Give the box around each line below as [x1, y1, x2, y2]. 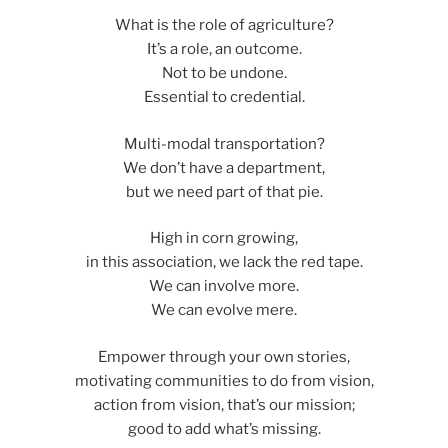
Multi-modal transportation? [123, 134, 325, 153]
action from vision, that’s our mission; [93, 395, 355, 414]
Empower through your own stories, [98, 347, 350, 366]
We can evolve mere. [151, 301, 297, 320]
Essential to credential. [143, 88, 305, 107]
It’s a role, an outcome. [146, 40, 302, 59]
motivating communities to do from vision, [74, 371, 374, 390]
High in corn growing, [150, 229, 298, 248]
